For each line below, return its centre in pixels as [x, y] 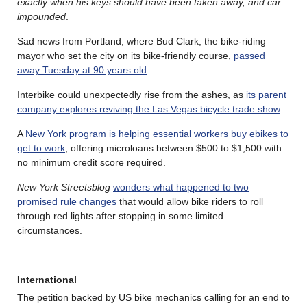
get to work [41, 148]
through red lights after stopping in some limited [120, 216]
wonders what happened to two [181, 187]
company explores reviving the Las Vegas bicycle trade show [148, 109]
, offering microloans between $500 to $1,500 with [173, 148]
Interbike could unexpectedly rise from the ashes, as [132, 94]
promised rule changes [67, 201]
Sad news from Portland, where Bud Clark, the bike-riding [142, 41]
